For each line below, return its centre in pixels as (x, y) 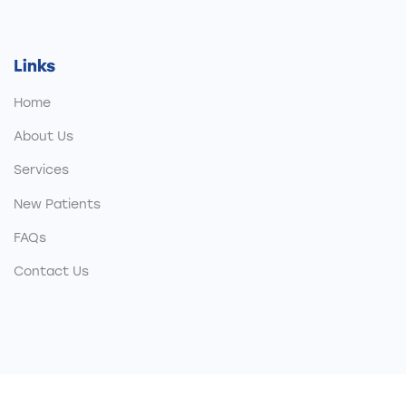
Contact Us (51, 272)
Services (41, 170)
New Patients (57, 204)
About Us (43, 137)
